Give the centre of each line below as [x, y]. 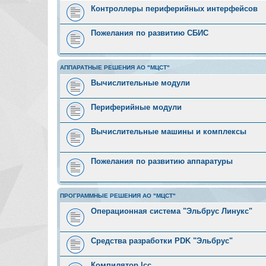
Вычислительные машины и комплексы [169, 132]
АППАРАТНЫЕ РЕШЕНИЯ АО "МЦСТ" [115, 67]
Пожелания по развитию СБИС [150, 33]
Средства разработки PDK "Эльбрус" [162, 241]
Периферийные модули [136, 107]
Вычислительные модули [140, 83]
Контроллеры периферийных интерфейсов [174, 9]
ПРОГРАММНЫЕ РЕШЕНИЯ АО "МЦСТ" [118, 196]
